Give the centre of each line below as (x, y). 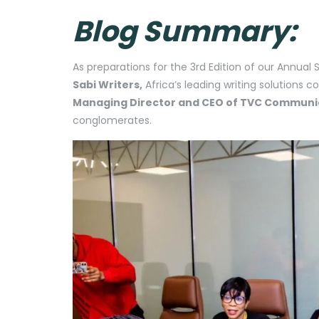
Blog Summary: (184, 31)
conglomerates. (112, 120)
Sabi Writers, (108, 84)
